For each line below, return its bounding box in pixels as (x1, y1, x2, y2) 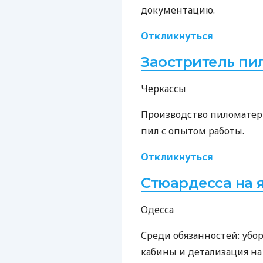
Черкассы (141, 82, 186, 95)
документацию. (141, 3, 215, 16)
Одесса (141, 203, 174, 216)
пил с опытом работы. (141, 124, 244, 137)
